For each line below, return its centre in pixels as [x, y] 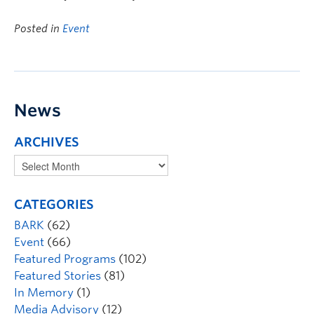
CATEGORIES [54, 204]
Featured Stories [57, 276]
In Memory [44, 293]
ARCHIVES [47, 142]
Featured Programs [65, 259]
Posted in [38, 29]
